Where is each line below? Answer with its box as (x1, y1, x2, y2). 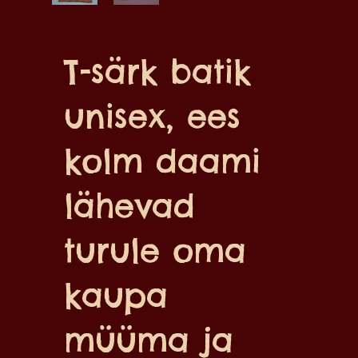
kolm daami (64, 141, 261, 182)
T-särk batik (64, 51, 251, 93)
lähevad (64, 185, 195, 227)
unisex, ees (64, 96, 241, 137)
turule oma (64, 230, 246, 272)
